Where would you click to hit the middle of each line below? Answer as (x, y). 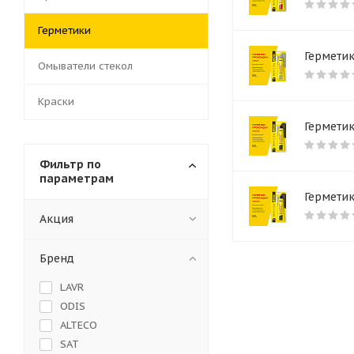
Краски (56, 102)
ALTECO (79, 326)
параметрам (77, 179)
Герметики (64, 31)
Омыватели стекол (85, 66)
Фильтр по (70, 165)
